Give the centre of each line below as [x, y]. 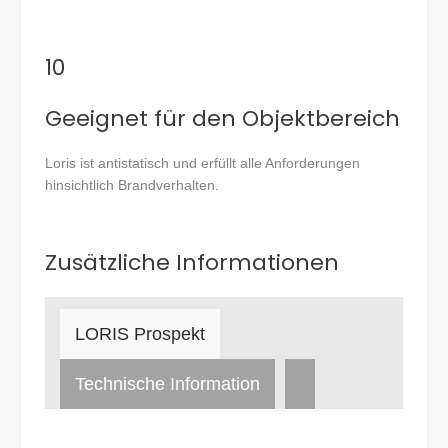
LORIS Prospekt [140, 333]
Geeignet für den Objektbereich [222, 118]
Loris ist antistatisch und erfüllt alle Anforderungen [202, 163]
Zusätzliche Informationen [192, 263]
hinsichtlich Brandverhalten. [132, 185]
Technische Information [167, 383]
